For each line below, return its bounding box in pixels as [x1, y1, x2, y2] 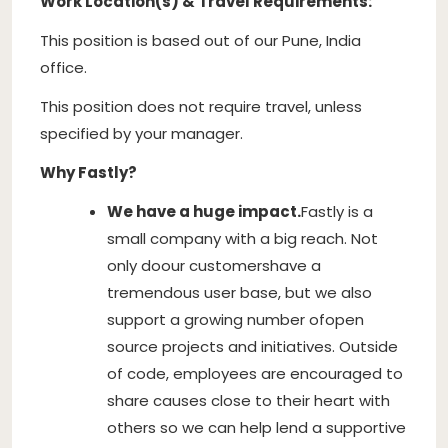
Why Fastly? [40, 161, 137, 183]
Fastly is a [301, 200, 373, 222]
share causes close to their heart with [107, 389, 390, 411]
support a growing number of [107, 308, 325, 330]
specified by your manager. [40, 122, 243, 144]
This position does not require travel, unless [40, 95, 362, 117]
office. [40, 56, 87, 78]
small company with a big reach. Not [107, 227, 378, 249]
